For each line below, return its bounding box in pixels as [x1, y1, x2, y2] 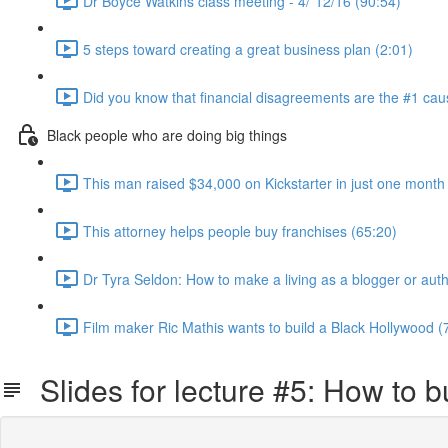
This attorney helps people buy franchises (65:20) [83, 220, 397, 241]
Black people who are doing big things [47, 124, 287, 145]
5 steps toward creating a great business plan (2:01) [83, 38, 413, 59]
